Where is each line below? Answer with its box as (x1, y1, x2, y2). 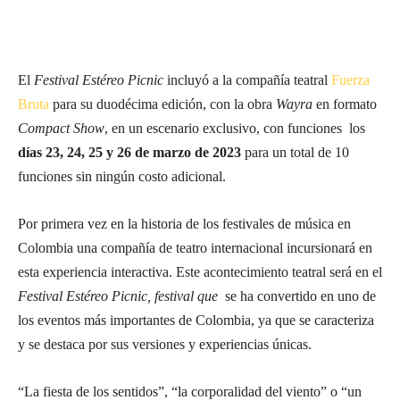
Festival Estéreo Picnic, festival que (18, 288, 221, 304)
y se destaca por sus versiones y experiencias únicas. (18, 337, 312, 352)
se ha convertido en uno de (221, 288, 376, 304)
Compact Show (18, 121, 104, 136)
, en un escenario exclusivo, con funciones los (104, 121, 365, 136)
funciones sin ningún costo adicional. (18, 169, 226, 184)
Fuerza (331, 72, 370, 87)
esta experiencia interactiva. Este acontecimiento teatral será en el (18, 264, 382, 279)
